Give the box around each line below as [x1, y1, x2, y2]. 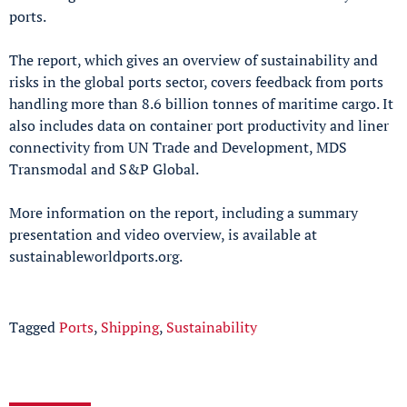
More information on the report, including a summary [9, 202, 358, 223]
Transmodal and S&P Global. [9, 158, 199, 179]
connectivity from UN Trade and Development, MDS [9, 136, 347, 157]
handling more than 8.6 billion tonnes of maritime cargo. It [9, 93, 393, 114]
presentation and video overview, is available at [9, 223, 317, 244]
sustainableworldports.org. [9, 245, 183, 266]
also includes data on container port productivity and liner [9, 114, 389, 135]
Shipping [101, 316, 159, 337]
